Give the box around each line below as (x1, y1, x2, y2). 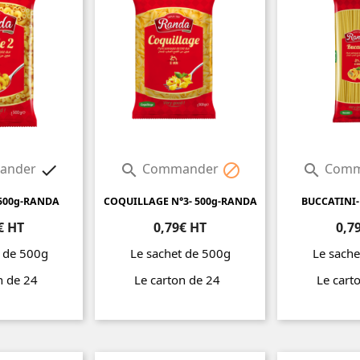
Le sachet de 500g (129, 245, 231, 262)
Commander (138, 160, 222, 178)
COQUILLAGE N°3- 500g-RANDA (103, 194, 257, 209)
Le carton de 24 (133, 272, 227, 288)
